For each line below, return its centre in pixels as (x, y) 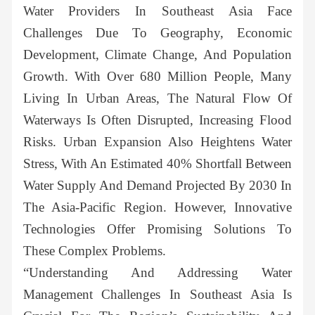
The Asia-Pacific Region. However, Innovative (157, 207)
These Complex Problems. (94, 251)
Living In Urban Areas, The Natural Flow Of (157, 98)
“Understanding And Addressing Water (157, 273)
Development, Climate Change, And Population (157, 55)
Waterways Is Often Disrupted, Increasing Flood (157, 120)
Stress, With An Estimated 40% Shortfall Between (157, 164)
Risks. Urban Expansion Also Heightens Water (157, 142)
